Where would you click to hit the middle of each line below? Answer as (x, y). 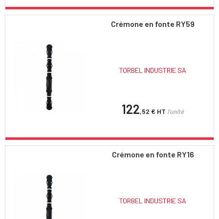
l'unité (176, 111)
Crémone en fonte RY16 (153, 154)
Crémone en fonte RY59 (153, 23)
